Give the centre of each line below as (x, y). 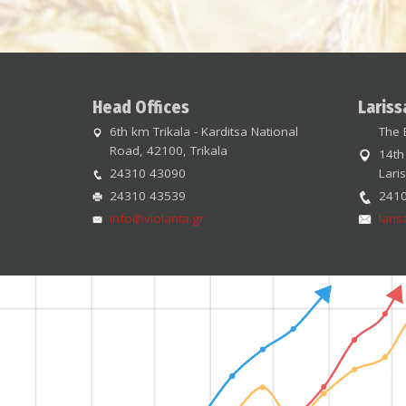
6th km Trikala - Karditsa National (204, 132)
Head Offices (141, 108)
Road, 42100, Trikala (169, 151)
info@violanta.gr (157, 219)
